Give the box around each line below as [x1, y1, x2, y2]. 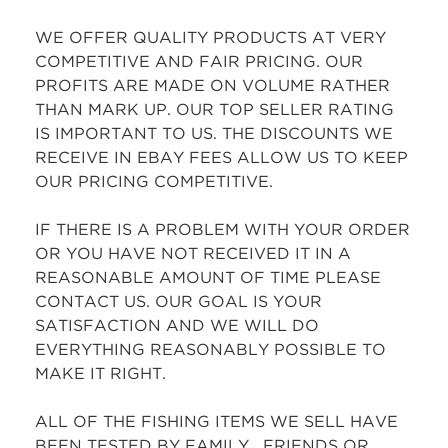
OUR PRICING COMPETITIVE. [35, 175, 273, 191]
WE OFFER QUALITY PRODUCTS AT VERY [35, 31, 386, 47]
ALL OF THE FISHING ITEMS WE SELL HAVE [35, 415, 398, 431]
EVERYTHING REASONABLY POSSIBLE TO [35, 343, 386, 359]
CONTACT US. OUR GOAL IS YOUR [35, 295, 322, 311]
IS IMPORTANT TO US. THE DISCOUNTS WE [35, 127, 393, 143]
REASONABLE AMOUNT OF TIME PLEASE [35, 271, 381, 287]
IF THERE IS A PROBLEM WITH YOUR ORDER [35, 223, 410, 239]
